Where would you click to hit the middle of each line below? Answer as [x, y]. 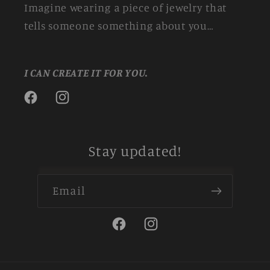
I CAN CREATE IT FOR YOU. [86, 73]
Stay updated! [135, 150]
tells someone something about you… [119, 26]
